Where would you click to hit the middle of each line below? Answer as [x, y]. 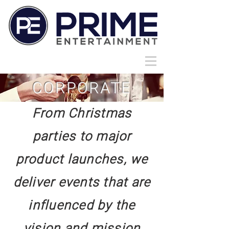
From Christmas [82, 113]
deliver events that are [82, 182]
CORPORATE [82, 88]
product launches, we [82, 159]
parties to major [82, 136]
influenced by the [82, 205]
